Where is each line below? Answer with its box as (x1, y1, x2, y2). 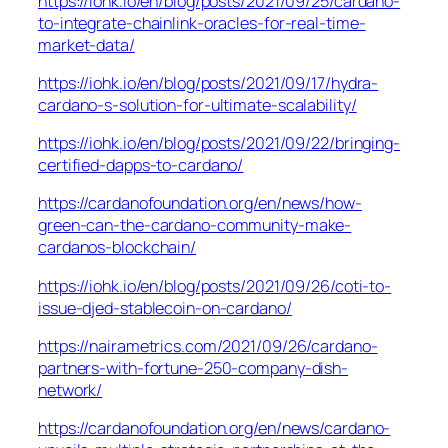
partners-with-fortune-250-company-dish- (38, 356, 349, 379)
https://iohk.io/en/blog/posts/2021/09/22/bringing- (38, 132, 400, 155)
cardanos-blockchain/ (38, 236, 196, 259)
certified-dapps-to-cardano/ (38, 154, 244, 177)
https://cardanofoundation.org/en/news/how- (38, 192, 362, 215)
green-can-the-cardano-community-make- (38, 214, 352, 237)
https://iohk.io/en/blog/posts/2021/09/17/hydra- (38, 71, 379, 94)
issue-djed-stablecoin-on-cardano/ (38, 296, 292, 319)
